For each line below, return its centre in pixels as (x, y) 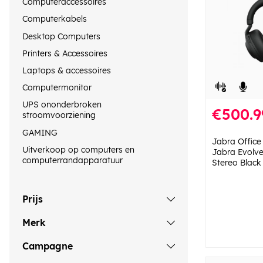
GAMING (40, 132)
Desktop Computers (61, 36)
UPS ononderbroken (62, 105)
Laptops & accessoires (67, 71)
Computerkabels (55, 19)
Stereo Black (237, 162)
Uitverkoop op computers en (78, 149)
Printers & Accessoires (65, 53)
